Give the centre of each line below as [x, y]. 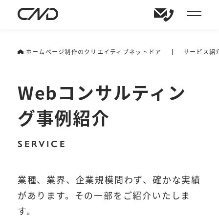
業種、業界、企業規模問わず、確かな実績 [109, 179]
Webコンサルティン [102, 92]
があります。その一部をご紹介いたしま [104, 195]
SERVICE [42, 143]
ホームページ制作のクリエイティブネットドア [94, 52]
